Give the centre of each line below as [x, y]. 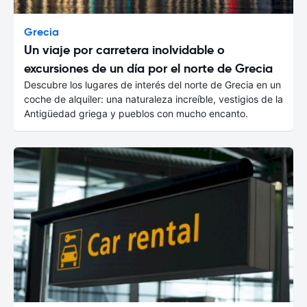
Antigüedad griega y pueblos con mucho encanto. [136, 113]
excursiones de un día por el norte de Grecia [148, 68]
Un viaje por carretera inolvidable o [124, 49]
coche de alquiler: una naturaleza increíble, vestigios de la [153, 99]
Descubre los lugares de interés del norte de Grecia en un [152, 84]
